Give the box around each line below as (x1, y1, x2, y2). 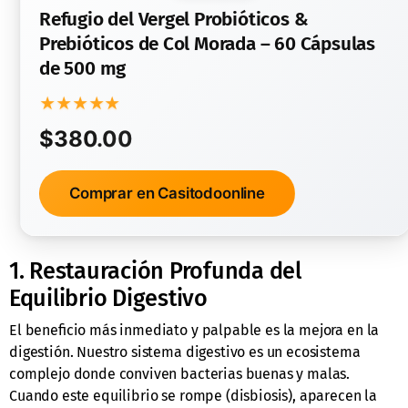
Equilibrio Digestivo (9, 284, 208, 313)
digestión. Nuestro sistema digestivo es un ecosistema (9, 343, 361, 362)
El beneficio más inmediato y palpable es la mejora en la (9, 321, 380, 340)
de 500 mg (39, 57, 127, 81)
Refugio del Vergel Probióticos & (39, 8, 309, 32)
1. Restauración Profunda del (9, 257, 301, 286)
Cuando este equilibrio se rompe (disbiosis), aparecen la (9, 387, 378, 405)
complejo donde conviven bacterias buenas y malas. (9, 365, 351, 383)
